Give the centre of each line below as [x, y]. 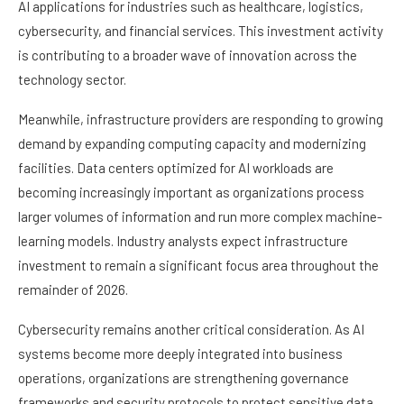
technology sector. [72, 80]
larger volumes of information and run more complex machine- [200, 217]
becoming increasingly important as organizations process [191, 193]
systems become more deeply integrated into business [180, 354]
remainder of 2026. [73, 290]
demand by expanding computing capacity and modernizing [192, 144]
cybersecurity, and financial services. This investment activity [201, 31]
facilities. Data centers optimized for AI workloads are [176, 168]
